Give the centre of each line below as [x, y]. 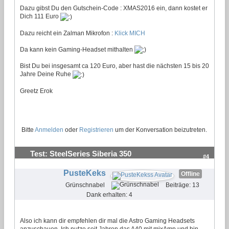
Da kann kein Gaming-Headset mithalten [77, 49]
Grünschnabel [85, 185]
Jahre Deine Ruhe [46, 74]
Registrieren [96, 130]
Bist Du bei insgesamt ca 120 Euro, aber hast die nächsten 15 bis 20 [114, 66]
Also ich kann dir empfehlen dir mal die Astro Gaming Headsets [107, 221]
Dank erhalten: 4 [109, 194]
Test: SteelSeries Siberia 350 [81, 154]
